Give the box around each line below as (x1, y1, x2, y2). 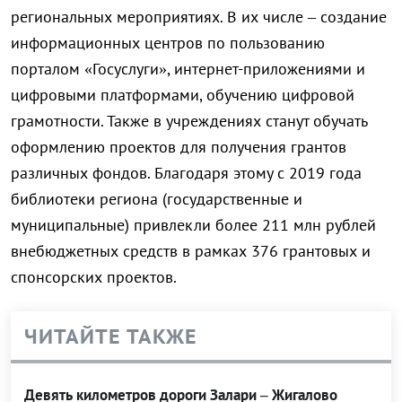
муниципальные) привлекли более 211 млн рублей (11, 214, 376, 236)
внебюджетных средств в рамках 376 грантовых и (11, 240, 371, 262)
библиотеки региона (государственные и (11, 188, 302, 210)
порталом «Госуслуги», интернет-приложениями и (11, 58, 365, 80)
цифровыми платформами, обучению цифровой (11, 84, 354, 106)
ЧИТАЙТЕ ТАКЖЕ (24, 322, 197, 351)
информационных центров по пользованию (11, 32, 325, 54)
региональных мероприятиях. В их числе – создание (11, 6, 387, 28)
